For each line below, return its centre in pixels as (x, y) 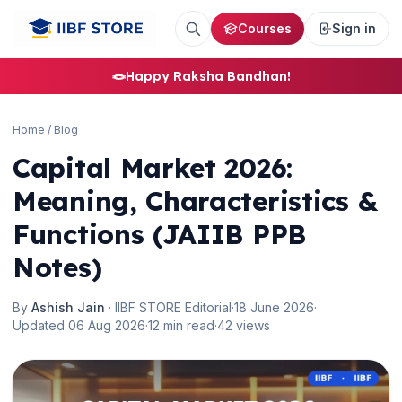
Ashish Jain (68, 307)
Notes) (57, 267)
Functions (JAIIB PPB (160, 234)
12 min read (181, 325)
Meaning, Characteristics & (195, 201)
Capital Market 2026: (153, 168)
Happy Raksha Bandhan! (208, 76)
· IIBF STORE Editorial (168, 307)
